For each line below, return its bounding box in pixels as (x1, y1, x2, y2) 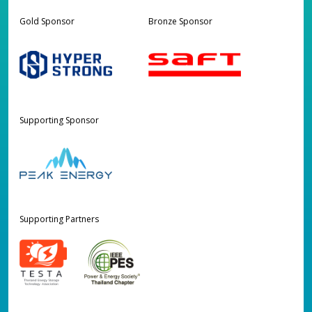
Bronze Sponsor (148, 15, 212, 27)
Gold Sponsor (19, 15, 75, 27)
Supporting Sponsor (19, 114, 99, 126)
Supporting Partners (19, 212, 99, 225)
